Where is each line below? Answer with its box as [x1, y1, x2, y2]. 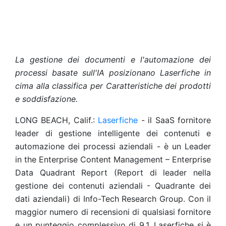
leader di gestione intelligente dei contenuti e [15, 128, 211, 138]
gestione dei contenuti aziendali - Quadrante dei [15, 181, 211, 191]
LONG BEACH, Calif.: [15, 115, 98, 125]
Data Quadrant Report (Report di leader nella [15, 167, 211, 178]
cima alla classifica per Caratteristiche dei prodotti [15, 81, 211, 91]
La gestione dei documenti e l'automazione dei [15, 54, 211, 65]
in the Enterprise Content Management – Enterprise [15, 154, 211, 164]
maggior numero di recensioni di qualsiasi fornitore [15, 207, 211, 217]
